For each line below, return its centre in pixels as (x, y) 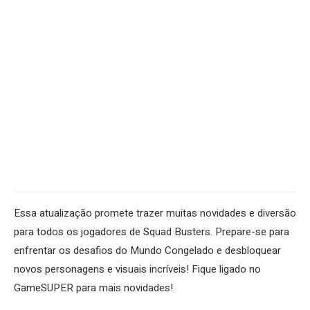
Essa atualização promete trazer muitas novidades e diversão (155, 213)
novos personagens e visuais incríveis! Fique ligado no (137, 270)
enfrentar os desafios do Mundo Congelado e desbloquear (147, 251)
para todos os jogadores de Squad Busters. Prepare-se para (152, 232)
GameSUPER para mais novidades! (93, 288)
